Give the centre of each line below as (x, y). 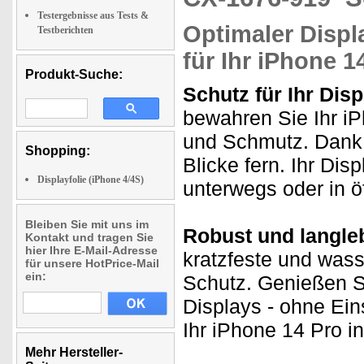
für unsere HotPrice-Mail (92, 263)
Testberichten (65, 30)
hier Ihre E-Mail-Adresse (91, 250)
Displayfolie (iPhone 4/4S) (91, 180)
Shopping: (58, 151)
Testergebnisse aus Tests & (93, 15)
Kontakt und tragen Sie (89, 237)
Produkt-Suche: (74, 74)
